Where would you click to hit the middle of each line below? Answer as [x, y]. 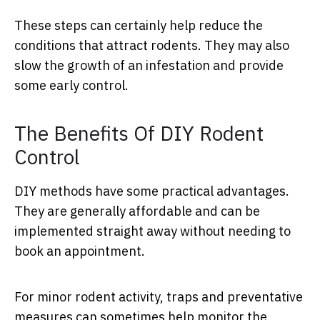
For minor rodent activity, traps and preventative [159, 297]
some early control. [71, 86]
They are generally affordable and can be [137, 211]
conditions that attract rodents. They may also [152, 46]
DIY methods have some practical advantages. [152, 191]
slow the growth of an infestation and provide [149, 66]
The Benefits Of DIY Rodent [139, 134]
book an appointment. [80, 251]
